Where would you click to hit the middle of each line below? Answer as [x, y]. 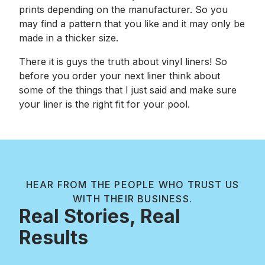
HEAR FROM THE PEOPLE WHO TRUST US [132, 185]
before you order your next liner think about [119, 76]
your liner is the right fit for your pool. [104, 104]
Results [54, 237]
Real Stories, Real [100, 216]
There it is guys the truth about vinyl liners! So [123, 62]
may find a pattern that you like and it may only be [132, 24]
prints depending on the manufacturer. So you [123, 9]
